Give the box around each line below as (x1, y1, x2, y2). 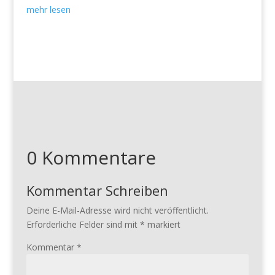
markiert (144, 218, 180, 230)
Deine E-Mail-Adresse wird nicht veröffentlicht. (26, 204, 209, 216)
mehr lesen (26, 3, 71, 15)
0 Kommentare (26, 144, 156, 170)
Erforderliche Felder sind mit (26, 218, 140, 230)
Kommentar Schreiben (26, 180, 168, 199)
